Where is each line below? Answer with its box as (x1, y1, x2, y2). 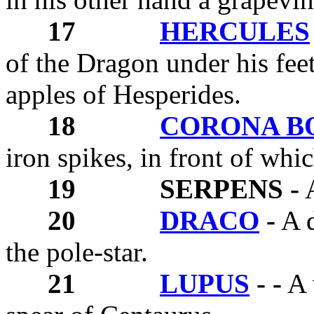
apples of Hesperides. (6, 78, 241, 109)
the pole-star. (6, 236, 148, 267)
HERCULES (160, 15, 310, 46)
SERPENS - (160, 173, 299, 204)
